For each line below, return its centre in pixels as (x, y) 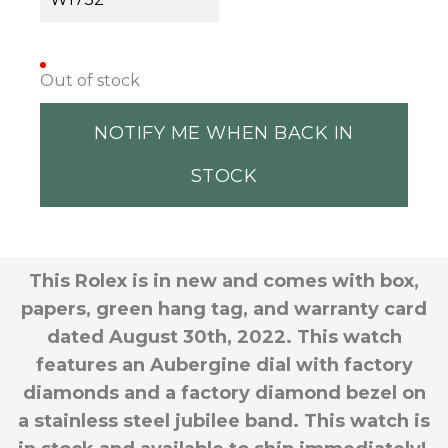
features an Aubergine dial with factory (224, 364)
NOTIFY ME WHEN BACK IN (224, 132)
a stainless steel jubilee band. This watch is (224, 420)
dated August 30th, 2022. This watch (224, 336)
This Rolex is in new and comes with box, (224, 280)
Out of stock (90, 80)
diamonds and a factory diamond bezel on (224, 392)
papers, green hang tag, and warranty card (224, 308)
